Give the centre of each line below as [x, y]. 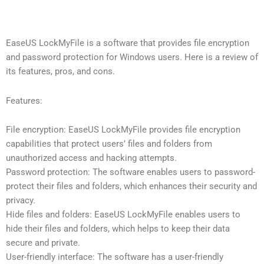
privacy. [21, 201]
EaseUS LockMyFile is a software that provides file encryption [128, 43]
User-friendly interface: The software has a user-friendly [115, 257]
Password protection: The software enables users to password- [131, 172]
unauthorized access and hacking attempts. [91, 158]
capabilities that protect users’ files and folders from [109, 144]
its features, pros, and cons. [60, 71]
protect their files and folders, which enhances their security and [131, 187]
